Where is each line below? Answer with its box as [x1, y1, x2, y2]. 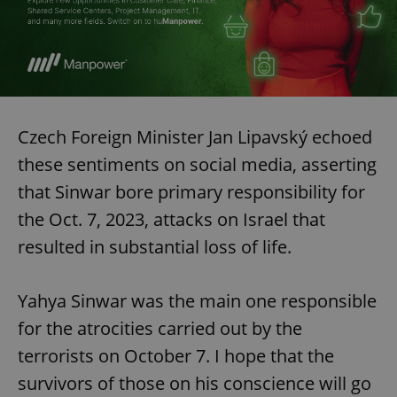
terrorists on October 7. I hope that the [18, 343, 334, 368]
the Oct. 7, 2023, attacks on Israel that [18, 206, 325, 231]
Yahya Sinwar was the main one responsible [18, 288, 377, 313]
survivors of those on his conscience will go [18, 370, 371, 395]
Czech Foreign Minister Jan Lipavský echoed [18, 124, 372, 149]
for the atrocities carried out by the [18, 315, 302, 340]
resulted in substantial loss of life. [18, 234, 292, 259]
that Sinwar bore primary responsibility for [18, 179, 365, 204]
